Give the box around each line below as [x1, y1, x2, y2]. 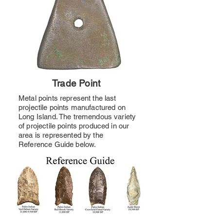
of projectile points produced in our [18, 122, 129, 130]
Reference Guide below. [18, 140, 96, 148]
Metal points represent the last [18, 94, 116, 102]
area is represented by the [18, 131, 103, 139]
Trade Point [52, 78, 101, 89]
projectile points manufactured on [18, 103, 126, 111]
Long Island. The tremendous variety [18, 112, 136, 121]
